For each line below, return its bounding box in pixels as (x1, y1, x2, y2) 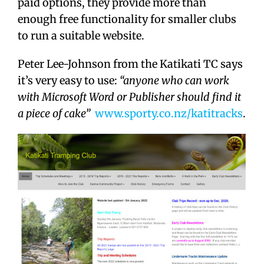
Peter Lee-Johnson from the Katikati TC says (18, 57, 243, 71)
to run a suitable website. (18, 29, 144, 42)
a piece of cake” (18, 107, 90, 120)
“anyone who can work (120, 74, 229, 87)
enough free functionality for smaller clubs (18, 12, 236, 26)
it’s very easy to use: (18, 74, 120, 87)
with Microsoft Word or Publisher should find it (18, 90, 241, 104)
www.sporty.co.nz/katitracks (95, 107, 243, 120)
